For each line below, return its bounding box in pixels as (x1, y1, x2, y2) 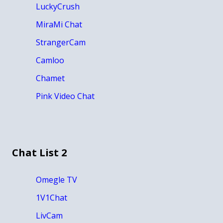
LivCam (36, 210, 63, 221)
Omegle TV (36, 174, 77, 185)
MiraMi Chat (36, 18, 82, 30)
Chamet (36, 72, 65, 84)
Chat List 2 (12, 145, 67, 159)
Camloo (36, 54, 64, 66)
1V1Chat (36, 192, 67, 203)
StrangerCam (36, 36, 86, 48)
